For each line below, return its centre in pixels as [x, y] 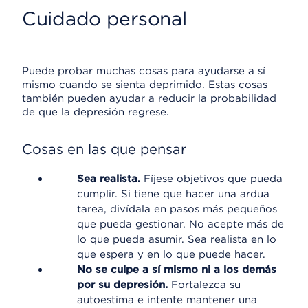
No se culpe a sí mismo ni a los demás [177, 269]
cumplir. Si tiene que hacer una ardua [173, 194]
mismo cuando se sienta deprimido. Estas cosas [145, 85]
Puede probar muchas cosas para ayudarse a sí [144, 71]
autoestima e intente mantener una [167, 300]
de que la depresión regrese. [96, 112]
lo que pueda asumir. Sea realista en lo [177, 239]
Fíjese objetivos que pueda [213, 179]
